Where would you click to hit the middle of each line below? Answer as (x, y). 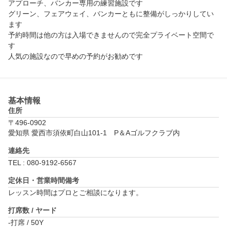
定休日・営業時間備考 (44, 181)
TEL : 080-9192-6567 (42, 163)
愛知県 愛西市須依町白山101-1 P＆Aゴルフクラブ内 (94, 133)
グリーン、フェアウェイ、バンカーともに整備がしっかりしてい (111, 14)
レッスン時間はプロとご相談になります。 (75, 193)
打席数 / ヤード (32, 211)
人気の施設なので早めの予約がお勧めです (75, 56)
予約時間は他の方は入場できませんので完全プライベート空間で (111, 35)
